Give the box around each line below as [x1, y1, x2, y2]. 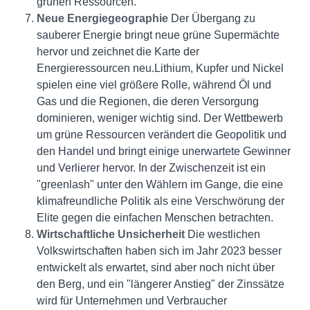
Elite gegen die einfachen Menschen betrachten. [36, 212, 273, 224]
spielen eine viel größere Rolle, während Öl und [36, 79, 271, 91]
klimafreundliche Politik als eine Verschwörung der [36, 195, 284, 207]
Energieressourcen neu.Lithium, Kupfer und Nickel [36, 62, 284, 74]
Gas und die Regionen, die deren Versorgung [36, 95, 259, 107]
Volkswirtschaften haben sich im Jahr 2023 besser [36, 245, 282, 257]
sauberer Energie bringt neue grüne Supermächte [36, 29, 280, 41]
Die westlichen [184, 228, 260, 240]
